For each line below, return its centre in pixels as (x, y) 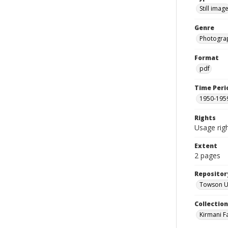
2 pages (207, 155)
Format (207, 58)
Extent (206, 146)
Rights (205, 118)
